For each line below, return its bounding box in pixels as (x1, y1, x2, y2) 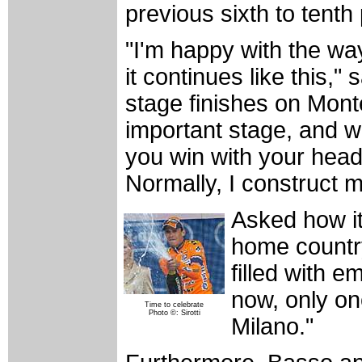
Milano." (231, 313, 314, 339)
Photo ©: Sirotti (148, 308, 200, 317)
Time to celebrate (145, 300, 204, 309)
